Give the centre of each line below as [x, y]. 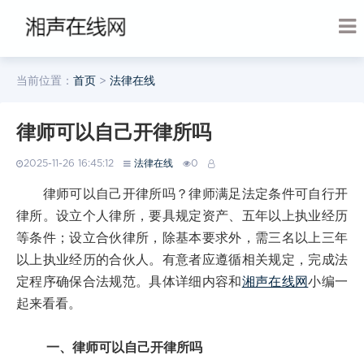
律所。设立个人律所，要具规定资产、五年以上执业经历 [182, 216]
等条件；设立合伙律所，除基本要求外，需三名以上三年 [182, 238]
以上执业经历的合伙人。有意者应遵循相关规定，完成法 [182, 260]
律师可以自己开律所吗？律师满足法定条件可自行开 [182, 194]
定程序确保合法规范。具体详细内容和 [129, 282]
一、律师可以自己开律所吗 [124, 348]
